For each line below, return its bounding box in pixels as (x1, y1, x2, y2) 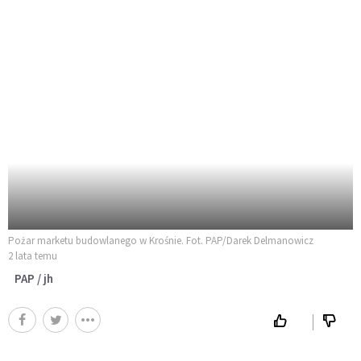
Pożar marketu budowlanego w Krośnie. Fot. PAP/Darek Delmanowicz (8, 233, 313, 247)
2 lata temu (8, 248, 57, 263)
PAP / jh (15, 270, 53, 286)
